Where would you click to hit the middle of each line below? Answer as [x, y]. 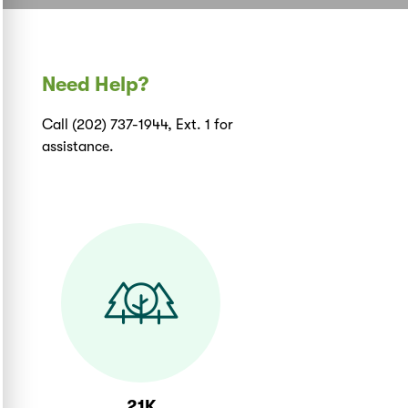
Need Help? [95, 85]
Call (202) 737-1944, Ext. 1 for [138, 125]
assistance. [78, 147]
